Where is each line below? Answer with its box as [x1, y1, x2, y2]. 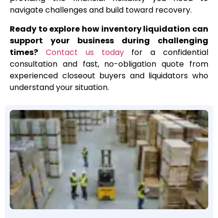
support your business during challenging [10, 35, 208, 46]
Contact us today [45, 46, 124, 58]
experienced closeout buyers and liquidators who [10, 70, 208, 81]
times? [10, 46, 38, 58]
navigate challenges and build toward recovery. [10, 4, 192, 16]
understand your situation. [10, 81, 109, 93]
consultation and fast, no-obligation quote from [10, 58, 208, 70]
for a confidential [124, 46, 209, 58]
